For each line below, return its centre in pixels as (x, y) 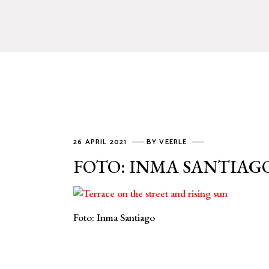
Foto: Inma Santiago (114, 217)
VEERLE (174, 142)
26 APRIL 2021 (101, 142)
